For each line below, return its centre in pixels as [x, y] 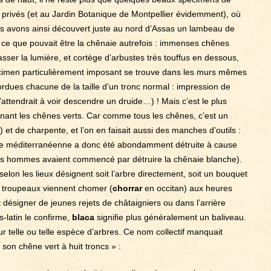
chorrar [127, 188]
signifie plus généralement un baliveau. [170, 217]
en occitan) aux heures [187, 188]
